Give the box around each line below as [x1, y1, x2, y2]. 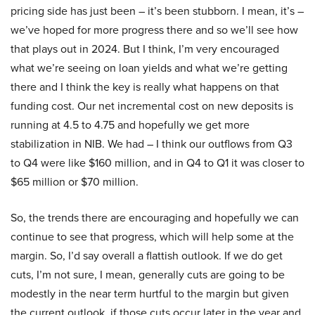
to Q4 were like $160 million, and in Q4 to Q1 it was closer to [11, 155, 304, 172]
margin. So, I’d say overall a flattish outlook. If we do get [11, 247, 283, 264]
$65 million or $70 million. [11, 174, 139, 191]
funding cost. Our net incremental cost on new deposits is [11, 98, 293, 115]
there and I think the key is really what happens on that [11, 79, 279, 96]
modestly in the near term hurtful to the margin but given [11, 285, 289, 302]
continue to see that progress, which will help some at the [11, 229, 294, 245]
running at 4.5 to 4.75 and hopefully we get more [11, 117, 250, 134]
